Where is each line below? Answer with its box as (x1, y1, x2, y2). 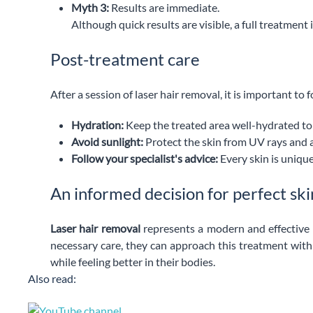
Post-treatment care (50, 48, 200, 69)
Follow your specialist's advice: (71, 151, 218, 165)
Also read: (28, 271, 76, 285)
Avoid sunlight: (71, 134, 143, 148)
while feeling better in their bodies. (50, 254, 215, 268)
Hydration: (71, 117, 124, 131)
